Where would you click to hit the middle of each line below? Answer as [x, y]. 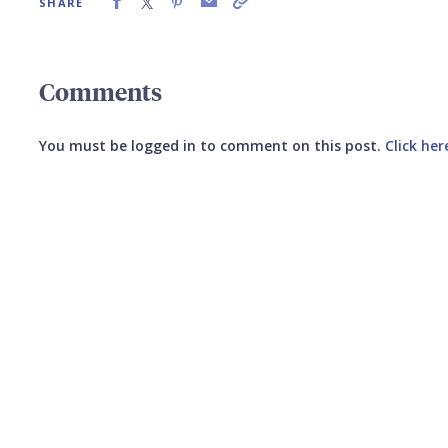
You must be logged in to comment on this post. [212, 145]
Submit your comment [139, 189]
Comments [101, 90]
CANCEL [93, 405]
